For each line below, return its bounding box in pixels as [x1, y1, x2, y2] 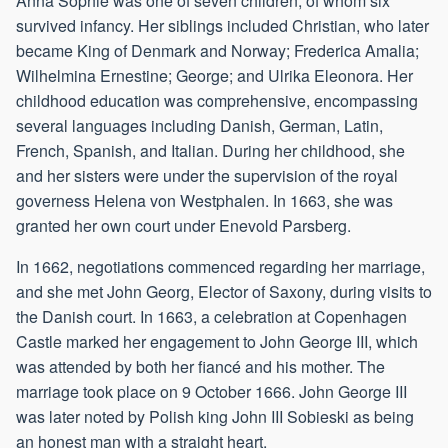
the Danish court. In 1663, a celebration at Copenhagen [16, 305, 407, 329]
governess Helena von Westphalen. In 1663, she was [16, 189, 393, 213]
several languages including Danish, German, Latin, [16, 114, 383, 138]
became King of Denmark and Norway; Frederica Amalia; [16, 39, 419, 63]
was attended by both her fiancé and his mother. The [16, 355, 385, 379]
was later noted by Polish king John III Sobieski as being [16, 405, 414, 429]
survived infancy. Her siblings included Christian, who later [16, 14, 429, 38]
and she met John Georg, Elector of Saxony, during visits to [16, 280, 432, 304]
